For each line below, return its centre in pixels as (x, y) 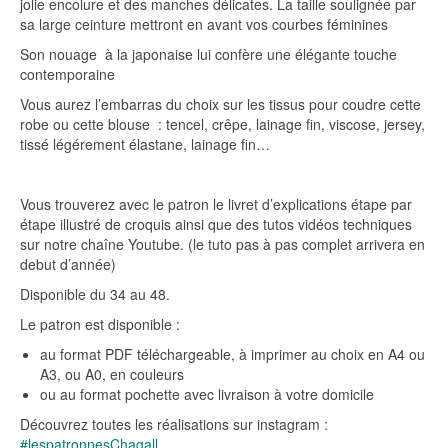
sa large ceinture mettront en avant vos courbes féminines (204, 23)
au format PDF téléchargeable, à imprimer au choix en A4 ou (232, 353)
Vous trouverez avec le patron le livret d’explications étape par (216, 203)
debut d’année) (68, 263)
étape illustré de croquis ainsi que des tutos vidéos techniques (216, 223)
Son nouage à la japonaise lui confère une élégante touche (208, 53)
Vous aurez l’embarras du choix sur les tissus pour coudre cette (220, 103)
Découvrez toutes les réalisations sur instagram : (174, 423)
